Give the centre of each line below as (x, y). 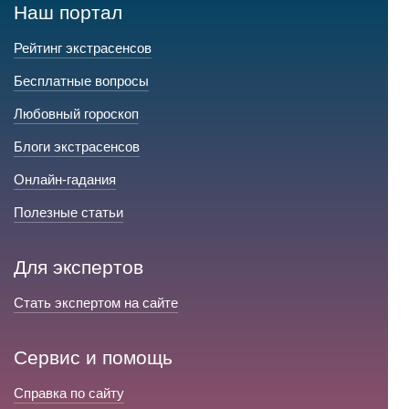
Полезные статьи (68, 212)
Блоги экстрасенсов (77, 147)
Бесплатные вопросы (81, 81)
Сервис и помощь (93, 357)
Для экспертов (79, 267)
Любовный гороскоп (76, 114)
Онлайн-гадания (65, 179)
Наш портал (68, 12)
